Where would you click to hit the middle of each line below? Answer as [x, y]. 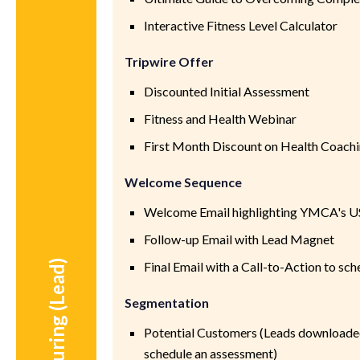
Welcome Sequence [184, 182]
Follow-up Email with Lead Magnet [239, 239]
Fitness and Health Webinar [221, 118]
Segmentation [167, 302]
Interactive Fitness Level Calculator [241, 25]
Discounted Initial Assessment [227, 91]
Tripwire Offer [170, 61]
